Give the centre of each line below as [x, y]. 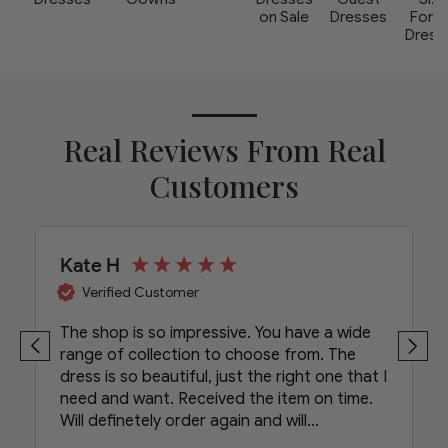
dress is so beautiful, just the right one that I [223, 376]
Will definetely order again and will [183, 420]
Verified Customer [140, 292]
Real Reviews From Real [224, 150]
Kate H [90, 265]
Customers [224, 186]
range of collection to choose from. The [208, 354]
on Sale [284, 17]
